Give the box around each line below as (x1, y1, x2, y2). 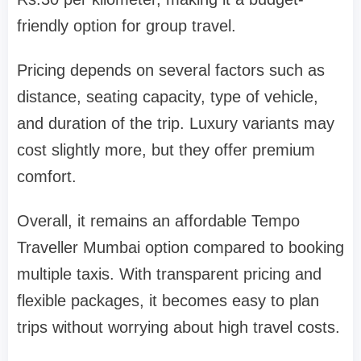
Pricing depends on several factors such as (17, 60, 325, 79)
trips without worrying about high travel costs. (17, 317, 340, 336)
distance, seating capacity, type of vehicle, (17, 87, 318, 106)
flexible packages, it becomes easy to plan (17, 291, 319, 309)
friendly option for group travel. (17, 16, 236, 35)
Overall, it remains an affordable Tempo (17, 211, 300, 230)
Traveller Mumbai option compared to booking (17, 238, 344, 256)
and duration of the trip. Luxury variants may (17, 114, 334, 132)
